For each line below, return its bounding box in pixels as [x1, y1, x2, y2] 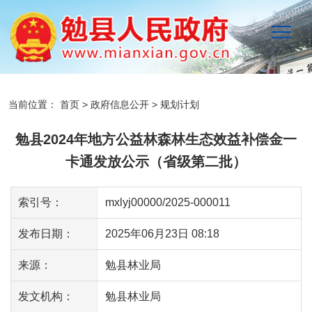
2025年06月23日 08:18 [104, 228, 219, 240]
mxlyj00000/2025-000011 [104, 196, 231, 209]
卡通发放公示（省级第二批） [65, 154, 247, 170]
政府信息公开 [91, 99, 149, 111]
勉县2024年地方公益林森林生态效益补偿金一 [15, 132, 297, 148]
